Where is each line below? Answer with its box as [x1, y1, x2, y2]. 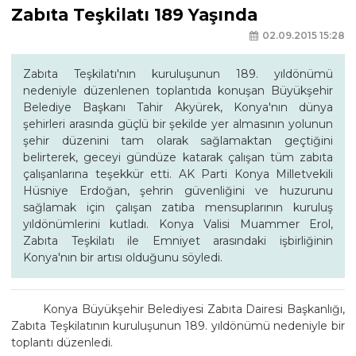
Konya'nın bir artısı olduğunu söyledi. [23, 250, 222, 265]
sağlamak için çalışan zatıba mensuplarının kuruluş [23, 200, 333, 215]
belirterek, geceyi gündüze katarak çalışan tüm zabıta [23, 150, 333, 165]
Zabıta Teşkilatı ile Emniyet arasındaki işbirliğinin [23, 234, 333, 249]
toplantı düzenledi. [11, 335, 113, 350]
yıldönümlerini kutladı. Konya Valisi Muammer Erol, [23, 217, 333, 232]
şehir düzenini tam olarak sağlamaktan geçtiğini [23, 133, 333, 149]
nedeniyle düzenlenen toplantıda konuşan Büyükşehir [23, 83, 333, 99]
